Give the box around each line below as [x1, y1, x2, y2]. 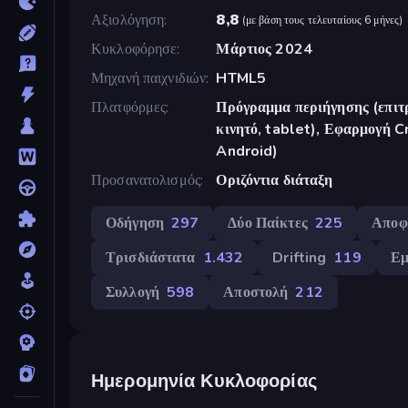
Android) [216, 140, 279, 161]
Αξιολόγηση [91, 9, 165, 30]
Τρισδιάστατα [106, 247, 196, 268]
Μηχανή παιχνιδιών [91, 67, 207, 88]
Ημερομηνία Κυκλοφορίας [91, 369, 317, 394]
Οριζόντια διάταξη [216, 169, 333, 190]
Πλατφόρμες [91, 97, 167, 117]
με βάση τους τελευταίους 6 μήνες [245, 12, 400, 27]
